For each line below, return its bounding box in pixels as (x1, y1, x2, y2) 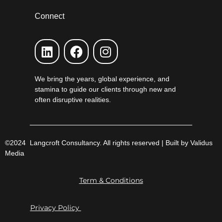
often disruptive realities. (35, 96, 111, 104)
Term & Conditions (79, 175, 143, 185)
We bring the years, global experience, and (35, 75, 169, 83)
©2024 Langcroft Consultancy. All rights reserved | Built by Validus (5, 138, 213, 147)
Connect (35, 11, 64, 20)
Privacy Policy (30, 203, 81, 213)
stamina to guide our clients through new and (35, 85, 176, 94)
